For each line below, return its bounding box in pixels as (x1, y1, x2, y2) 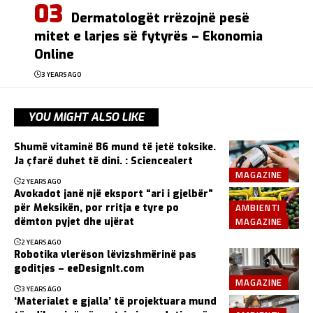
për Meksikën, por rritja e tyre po (14, 201, 179, 215)
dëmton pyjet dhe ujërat (14, 215, 134, 229)
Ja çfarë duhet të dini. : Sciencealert (14, 154, 193, 168)
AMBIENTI (235, 200, 281, 214)
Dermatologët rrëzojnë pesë (71, 10, 249, 27)
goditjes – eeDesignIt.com (14, 262, 144, 276)
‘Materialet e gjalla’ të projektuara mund (14, 295, 217, 309)
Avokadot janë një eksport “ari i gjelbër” (14, 187, 213, 201)
